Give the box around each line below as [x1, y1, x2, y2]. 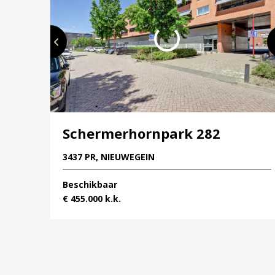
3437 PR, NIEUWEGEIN [63, 151, 155, 163]
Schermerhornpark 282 [63, 124, 220, 143]
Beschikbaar [63, 179, 117, 191]
